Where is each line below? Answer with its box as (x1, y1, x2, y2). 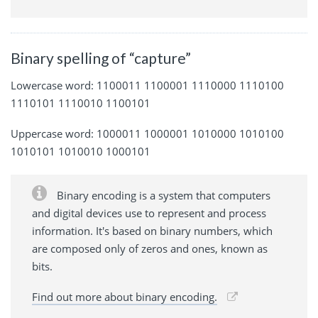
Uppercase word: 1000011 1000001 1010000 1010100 (11, 126, 284, 141)
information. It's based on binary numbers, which (32, 223, 273, 238)
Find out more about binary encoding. (32, 289, 217, 304)
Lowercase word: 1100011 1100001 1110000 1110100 (11, 77, 284, 92)
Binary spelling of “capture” (11, 49, 191, 67)
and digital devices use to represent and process (32, 205, 266, 220)
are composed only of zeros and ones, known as (32, 241, 268, 256)
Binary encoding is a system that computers (54, 187, 270, 202)
